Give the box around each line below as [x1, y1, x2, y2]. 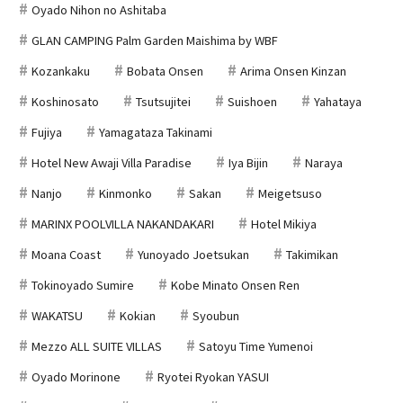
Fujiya [31, 123, 62, 141]
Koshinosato [31, 93, 99, 111]
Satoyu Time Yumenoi [199, 337, 313, 355]
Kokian [120, 307, 156, 325]
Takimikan [286, 246, 338, 264]
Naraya [305, 154, 343, 172]
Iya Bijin [228, 154, 268, 172]
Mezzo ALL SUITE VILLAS [31, 337, 162, 355]
